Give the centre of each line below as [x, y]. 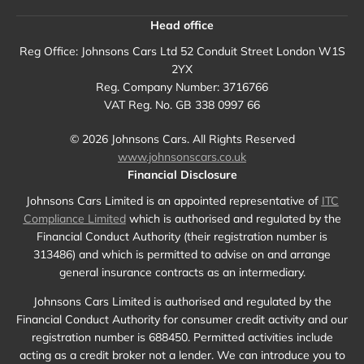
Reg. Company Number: [158, 87]
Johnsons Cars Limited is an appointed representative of [173, 201]
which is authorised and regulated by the [233, 219]
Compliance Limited [74, 219]
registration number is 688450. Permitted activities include [182, 338]
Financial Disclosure [182, 175]
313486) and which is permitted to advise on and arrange [182, 255]
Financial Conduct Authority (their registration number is [182, 237]
